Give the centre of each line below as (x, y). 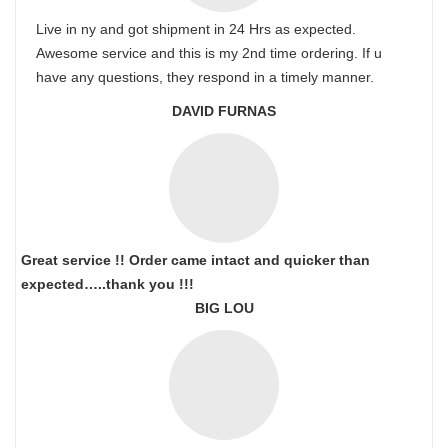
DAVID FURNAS (224, 111)
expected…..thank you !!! (107, 284)
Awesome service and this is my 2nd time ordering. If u (209, 53)
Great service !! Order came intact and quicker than (195, 260)
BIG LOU (224, 308)
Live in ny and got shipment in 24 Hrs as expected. (196, 29)
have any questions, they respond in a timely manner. (205, 77)
